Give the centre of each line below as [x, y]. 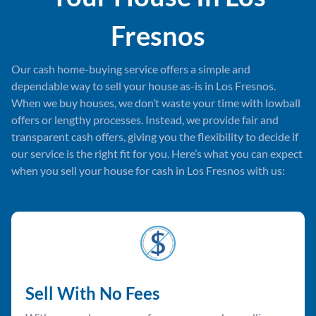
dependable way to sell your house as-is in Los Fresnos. [144, 86]
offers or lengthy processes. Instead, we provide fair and [145, 120]
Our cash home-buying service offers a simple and [131, 69]
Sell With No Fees [92, 293]
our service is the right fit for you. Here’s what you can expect [157, 154]
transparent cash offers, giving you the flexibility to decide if [155, 137]
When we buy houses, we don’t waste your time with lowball [156, 103]
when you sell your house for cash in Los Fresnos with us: [148, 171]
